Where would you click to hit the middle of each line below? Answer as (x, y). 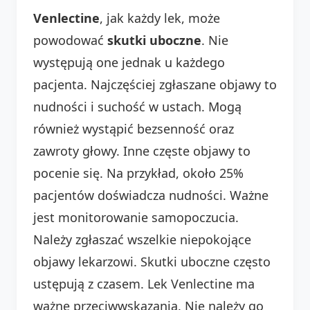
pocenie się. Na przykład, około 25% (138, 173)
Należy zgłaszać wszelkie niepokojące (142, 239)
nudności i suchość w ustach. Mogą (137, 106)
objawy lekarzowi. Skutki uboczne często (152, 261)
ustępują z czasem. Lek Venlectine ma (144, 283)
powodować (70, 40)
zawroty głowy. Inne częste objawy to (142, 151)
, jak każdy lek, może (160, 18)
